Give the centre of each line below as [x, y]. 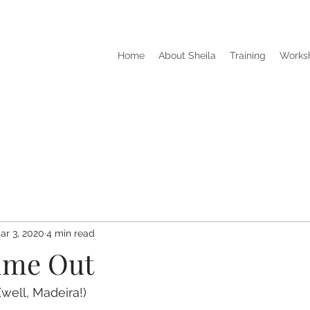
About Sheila [187, 55]
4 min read [71, 233]
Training [248, 55]
